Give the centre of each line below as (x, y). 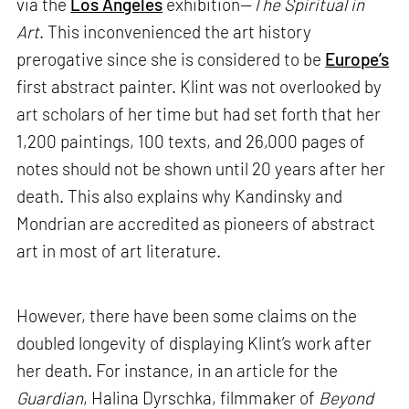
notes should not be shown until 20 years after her (201, 168)
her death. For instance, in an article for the (178, 370)
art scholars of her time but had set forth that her (199, 113)
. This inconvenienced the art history (176, 31)
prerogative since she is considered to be (171, 58)
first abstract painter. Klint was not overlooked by (199, 86)
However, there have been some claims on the (187, 315)
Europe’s (357, 58)
